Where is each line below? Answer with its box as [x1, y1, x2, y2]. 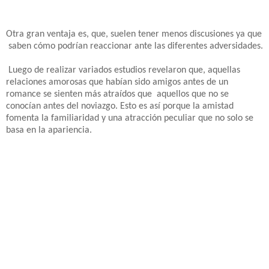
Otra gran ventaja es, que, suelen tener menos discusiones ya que [6, 29, 262, 39]
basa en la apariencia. [6, 125, 92, 135]
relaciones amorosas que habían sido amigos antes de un [6, 77, 228, 87]
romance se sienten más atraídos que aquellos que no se [6, 89, 229, 99]
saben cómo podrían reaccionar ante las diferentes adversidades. [6, 41, 263, 51]
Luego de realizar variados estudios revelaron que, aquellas [6, 65, 240, 75]
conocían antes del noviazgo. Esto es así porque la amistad [6, 101, 234, 111]
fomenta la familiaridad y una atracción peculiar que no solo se [6, 113, 253, 123]
